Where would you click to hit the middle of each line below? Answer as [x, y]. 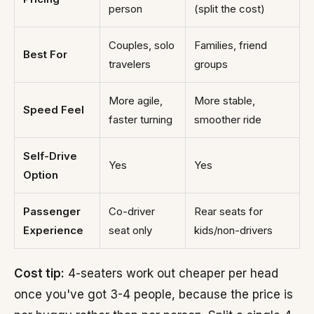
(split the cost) [230, 9]
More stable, [225, 101]
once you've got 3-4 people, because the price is [153, 294]
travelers [130, 64]
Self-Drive [50, 156]
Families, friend [231, 45]
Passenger [52, 211]
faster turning [141, 120]
